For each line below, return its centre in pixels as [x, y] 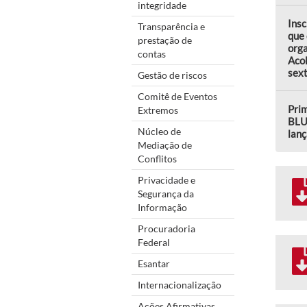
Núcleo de [159, 131]
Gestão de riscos [172, 75]
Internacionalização [180, 284]
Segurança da [166, 193]
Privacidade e [167, 180]
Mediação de [165, 145]
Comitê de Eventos [177, 96]
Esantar [154, 263]
